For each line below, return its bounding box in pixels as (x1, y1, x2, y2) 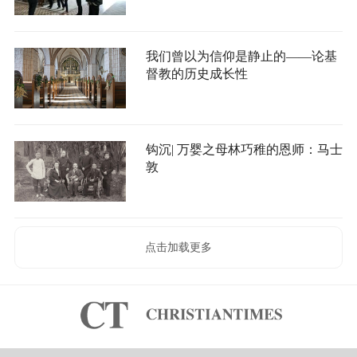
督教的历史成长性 (145, 67, 248, 81)
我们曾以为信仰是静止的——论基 (145, 49, 337, 64)
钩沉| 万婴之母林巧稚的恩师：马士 (145, 143, 343, 157)
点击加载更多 (145, 241, 212, 254)
